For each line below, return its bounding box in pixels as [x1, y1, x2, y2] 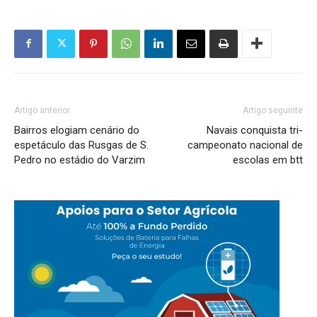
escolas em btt [233, 153, 303, 166]
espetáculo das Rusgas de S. [14, 138, 149, 151]
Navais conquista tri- [207, 123, 303, 137]
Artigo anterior [14, 105, 70, 115]
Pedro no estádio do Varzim [14, 153, 145, 166]
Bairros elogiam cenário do [14, 123, 139, 137]
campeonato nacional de [188, 138, 303, 151]
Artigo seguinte [243, 105, 303, 115]
